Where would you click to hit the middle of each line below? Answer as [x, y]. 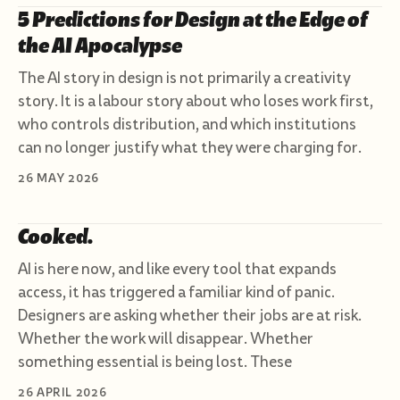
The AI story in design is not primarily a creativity [184, 78]
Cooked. [55, 237]
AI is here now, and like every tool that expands [177, 269]
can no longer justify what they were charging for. [190, 147]
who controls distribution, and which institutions [187, 124]
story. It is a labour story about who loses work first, [196, 101]
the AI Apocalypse [100, 46]
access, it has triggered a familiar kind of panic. [176, 292]
